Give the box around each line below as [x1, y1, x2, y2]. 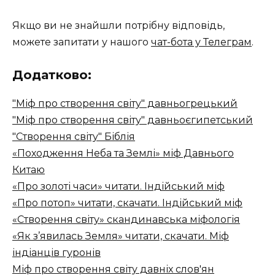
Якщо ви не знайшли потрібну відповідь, [12, 19, 225, 31]
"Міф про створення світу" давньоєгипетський [12, 114, 253, 126]
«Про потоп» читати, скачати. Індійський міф [12, 197, 242, 209]
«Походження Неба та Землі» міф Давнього [12, 147, 234, 160]
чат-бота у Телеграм [151, 36, 252, 48]
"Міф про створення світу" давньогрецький [12, 98, 238, 110]
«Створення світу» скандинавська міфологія [12, 214, 240, 226]
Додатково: [12, 68, 91, 83]
